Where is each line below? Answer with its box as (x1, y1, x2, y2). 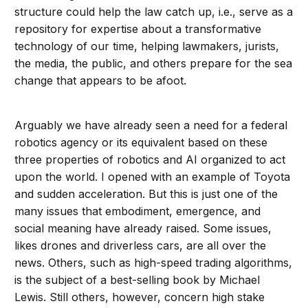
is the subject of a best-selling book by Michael (14, 273, 261, 287)
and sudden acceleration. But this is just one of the (14, 187, 278, 201)
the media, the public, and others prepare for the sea (14, 56, 293, 71)
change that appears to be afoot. (14, 74, 187, 88)
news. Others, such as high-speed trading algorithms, (14, 256, 293, 270)
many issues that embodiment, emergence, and (14, 204, 261, 219)
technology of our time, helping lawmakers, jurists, (14, 39, 280, 54)
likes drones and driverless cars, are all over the (14, 239, 267, 253)
